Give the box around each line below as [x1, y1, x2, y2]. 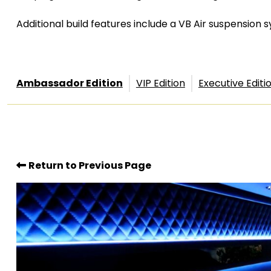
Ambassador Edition [16, 76, 123, 90]
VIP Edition [135, 76, 185, 90]
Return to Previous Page [28, 158, 151, 172]
